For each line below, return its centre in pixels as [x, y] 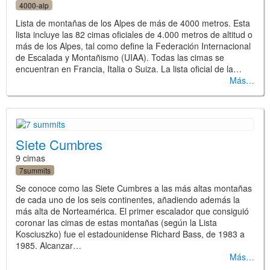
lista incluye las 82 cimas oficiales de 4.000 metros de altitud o [134, 35]
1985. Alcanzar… [49, 246]
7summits [35, 171]
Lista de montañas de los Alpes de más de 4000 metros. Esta [133, 23]
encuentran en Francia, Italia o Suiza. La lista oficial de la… [129, 69]
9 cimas [30, 158]
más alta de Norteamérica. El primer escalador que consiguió [132, 211]
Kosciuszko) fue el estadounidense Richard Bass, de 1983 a [130, 234]
